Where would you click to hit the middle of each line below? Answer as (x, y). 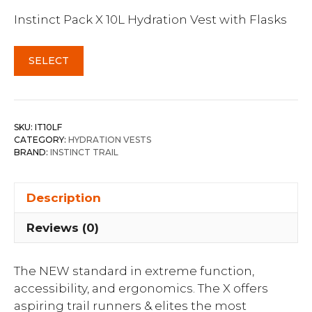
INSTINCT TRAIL (84, 152)
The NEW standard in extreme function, (134, 271)
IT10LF (48, 127)
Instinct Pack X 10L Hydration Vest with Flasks (150, 19)
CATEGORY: (41, 140)
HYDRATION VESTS (110, 140)
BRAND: (32, 152)
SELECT (49, 61)
